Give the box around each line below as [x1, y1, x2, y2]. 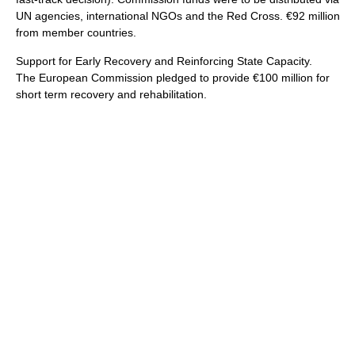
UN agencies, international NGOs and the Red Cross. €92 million [16, 9, 340, 22]
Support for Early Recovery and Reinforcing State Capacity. [16, 54, 312, 67]
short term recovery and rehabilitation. [16, 87, 207, 101]
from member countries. [16, 25, 136, 39]
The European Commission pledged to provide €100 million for [16, 71, 330, 84]
